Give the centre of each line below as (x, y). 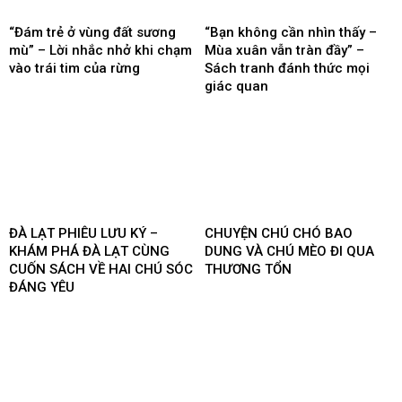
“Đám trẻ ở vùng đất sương (92, 32)
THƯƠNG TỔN (248, 269)
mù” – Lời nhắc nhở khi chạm (100, 50)
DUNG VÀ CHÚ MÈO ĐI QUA (289, 251)
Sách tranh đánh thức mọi (287, 68)
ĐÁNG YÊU (42, 287)
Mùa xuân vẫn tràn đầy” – (284, 50)
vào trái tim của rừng (74, 68)
